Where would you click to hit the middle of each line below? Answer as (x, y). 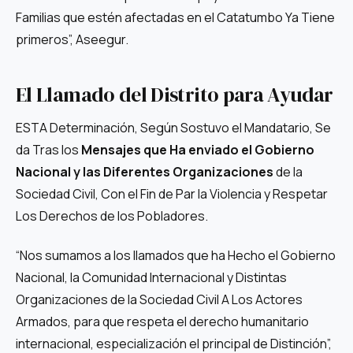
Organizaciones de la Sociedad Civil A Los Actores (159, 299)
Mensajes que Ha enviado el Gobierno (198, 150)
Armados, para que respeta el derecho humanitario (162, 321)
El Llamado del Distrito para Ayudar (175, 95)
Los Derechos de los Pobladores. (112, 216)
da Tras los (48, 150)
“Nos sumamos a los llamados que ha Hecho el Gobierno (176, 255)
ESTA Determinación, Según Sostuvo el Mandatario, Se (173, 128)
